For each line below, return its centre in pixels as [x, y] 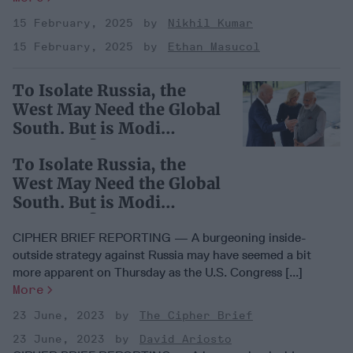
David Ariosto [186, 340]
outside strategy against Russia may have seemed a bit [162, 255]
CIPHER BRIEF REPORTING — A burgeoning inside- [160, 238]
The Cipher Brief [196, 316]
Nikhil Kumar [210, 24]
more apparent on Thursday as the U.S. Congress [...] [158, 273]
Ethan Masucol [214, 47]
